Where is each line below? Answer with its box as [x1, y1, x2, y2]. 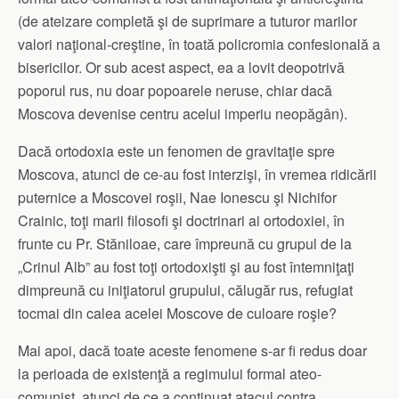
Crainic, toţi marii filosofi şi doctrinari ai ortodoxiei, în [18, 209, 345, 231]
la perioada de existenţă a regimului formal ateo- [18, 362, 322, 384]
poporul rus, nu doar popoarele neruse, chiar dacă [18, 79, 332, 101]
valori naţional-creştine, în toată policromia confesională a [18, 33, 380, 54]
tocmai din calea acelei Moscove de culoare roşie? [18, 302, 337, 323]
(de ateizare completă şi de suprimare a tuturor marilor [18, 10, 357, 31]
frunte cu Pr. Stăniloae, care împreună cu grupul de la [18, 232, 352, 254]
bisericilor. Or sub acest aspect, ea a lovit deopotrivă [18, 56, 345, 77]
